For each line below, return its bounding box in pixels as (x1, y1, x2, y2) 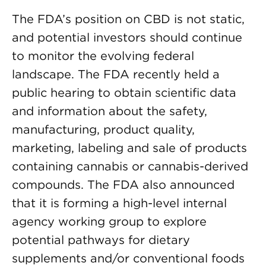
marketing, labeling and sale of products (12, 141, 247, 155)
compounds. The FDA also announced (12, 178, 235, 192)
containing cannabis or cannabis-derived (12, 159, 248, 173)
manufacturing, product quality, (12, 122, 195, 137)
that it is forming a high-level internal (12, 196, 227, 210)
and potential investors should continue (12, 30, 242, 45)
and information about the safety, (12, 104, 207, 118)
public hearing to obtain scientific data (12, 85, 236, 100)
